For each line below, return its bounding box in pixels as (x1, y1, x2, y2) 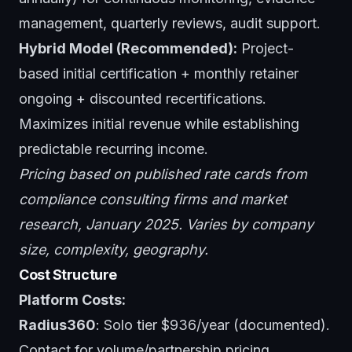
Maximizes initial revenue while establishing (19, 115, 299, 132)
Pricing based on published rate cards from (19, 165, 307, 182)
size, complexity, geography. (19, 240, 208, 258)
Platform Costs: (19, 291, 126, 308)
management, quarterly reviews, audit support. (19, 14, 321, 31)
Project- (237, 39, 294, 57)
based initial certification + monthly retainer (19, 64, 299, 82)
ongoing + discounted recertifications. (19, 90, 266, 107)
